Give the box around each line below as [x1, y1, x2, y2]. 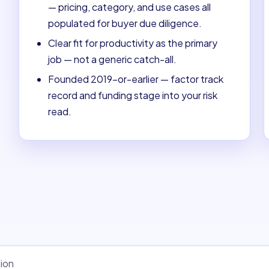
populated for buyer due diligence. [48, 16, 202, 29]
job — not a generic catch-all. [48, 52, 177, 65]
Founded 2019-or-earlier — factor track [48, 72, 224, 85]
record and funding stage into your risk [48, 88, 218, 101]
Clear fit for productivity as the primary [48, 36, 218, 49]
